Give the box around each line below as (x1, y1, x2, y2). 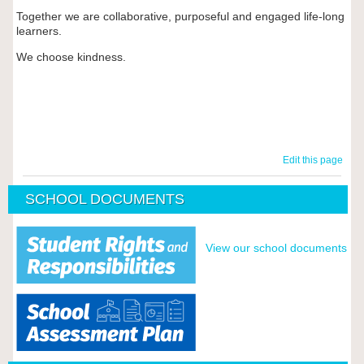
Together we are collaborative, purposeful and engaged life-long (15, 10, 344, 24)
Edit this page (283, 154, 349, 167)
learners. (15, 24, 62, 38)
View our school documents (205, 241, 347, 255)
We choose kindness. (15, 50, 129, 64)
